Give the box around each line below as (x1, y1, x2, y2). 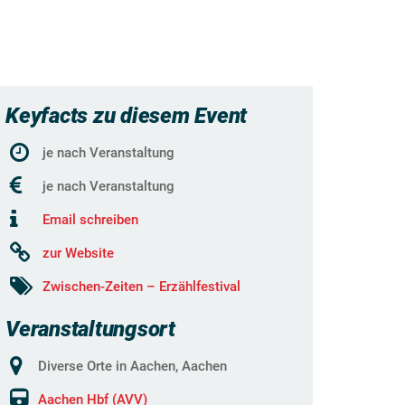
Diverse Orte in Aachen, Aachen (38, 358, 227, 374)
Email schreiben (42, 212, 138, 228)
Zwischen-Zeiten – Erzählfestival (42, 278, 240, 295)
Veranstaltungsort (5, 316, 175, 342)
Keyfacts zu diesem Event (5, 103, 248, 128)
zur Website (42, 245, 114, 261)
